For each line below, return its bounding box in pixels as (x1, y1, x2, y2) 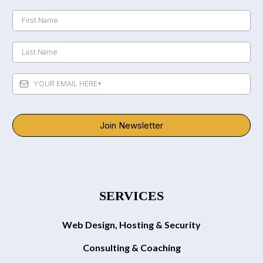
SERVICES (99, 188, 164, 203)
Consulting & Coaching (82, 241, 181, 253)
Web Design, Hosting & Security (62, 218, 201, 230)
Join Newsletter (100, 119, 163, 131)
